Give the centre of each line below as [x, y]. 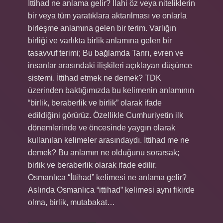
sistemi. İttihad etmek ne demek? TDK [95, 78]
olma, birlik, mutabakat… [71, 202]
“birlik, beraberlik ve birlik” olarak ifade [95, 103]
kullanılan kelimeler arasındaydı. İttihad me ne [109, 140]
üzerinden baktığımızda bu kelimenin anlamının [111, 90]
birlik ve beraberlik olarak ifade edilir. [92, 165]
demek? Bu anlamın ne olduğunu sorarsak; [104, 153]
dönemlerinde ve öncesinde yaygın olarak [102, 128]
